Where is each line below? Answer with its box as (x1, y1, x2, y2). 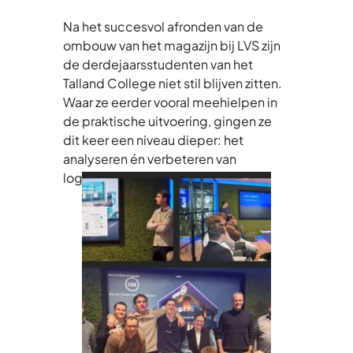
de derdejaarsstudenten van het (63, 55, 253, 72)
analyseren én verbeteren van (63, 150, 236, 167)
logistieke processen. (63, 169, 193, 186)
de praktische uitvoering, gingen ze (63, 112, 272, 129)
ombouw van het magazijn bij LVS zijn (63, 36, 281, 54)
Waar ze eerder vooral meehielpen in (63, 93, 277, 110)
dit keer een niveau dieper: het (63, 131, 243, 148)
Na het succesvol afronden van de (63, 17, 263, 35)
